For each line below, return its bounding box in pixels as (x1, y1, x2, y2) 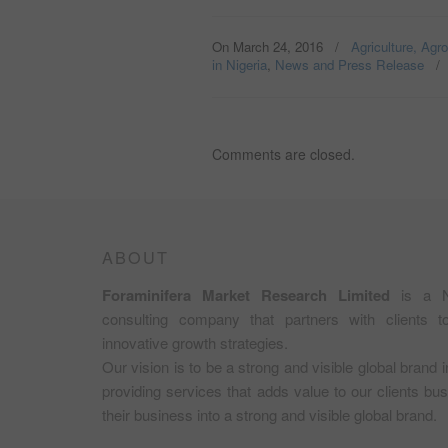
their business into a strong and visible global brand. (102, 404, 437, 426)
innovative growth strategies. (102, 332, 288, 354)
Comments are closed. (212, 144, 355, 165)
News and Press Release (275, 55, 424, 75)
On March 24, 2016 (212, 37, 327, 57)
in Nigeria (212, 55, 267, 75)
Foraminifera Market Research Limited (102, 284, 401, 307)
